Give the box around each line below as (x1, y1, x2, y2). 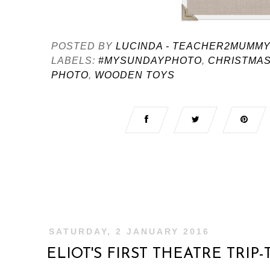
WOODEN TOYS (95, 69, 175, 80)
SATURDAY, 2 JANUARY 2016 (49, 226, 210, 236)
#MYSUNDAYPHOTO (98, 55, 202, 66)
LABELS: (51, 55, 98, 66)
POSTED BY (51, 40, 116, 51)
